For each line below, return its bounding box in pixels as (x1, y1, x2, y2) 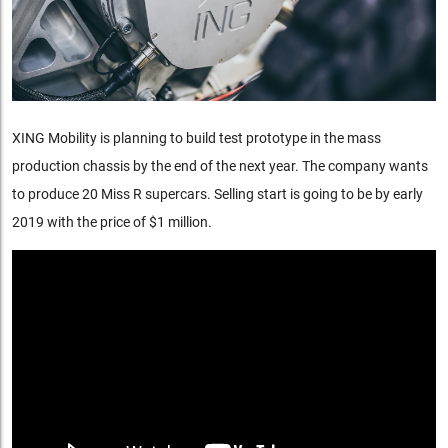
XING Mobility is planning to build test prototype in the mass (11, 129, 381, 146)
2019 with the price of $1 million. (11, 213, 212, 230)
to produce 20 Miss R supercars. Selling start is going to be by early (11, 185, 423, 202)
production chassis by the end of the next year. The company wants (11, 157, 428, 174)
